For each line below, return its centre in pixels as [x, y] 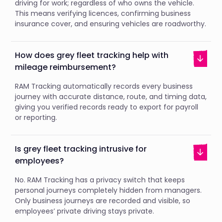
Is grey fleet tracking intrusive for [81, 149]
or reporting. [36, 117]
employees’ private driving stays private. [85, 211]
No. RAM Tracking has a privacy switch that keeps [100, 180]
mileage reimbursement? [66, 67]
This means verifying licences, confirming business [103, 13]
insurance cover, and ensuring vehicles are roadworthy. [111, 24]
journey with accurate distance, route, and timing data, [111, 96]
